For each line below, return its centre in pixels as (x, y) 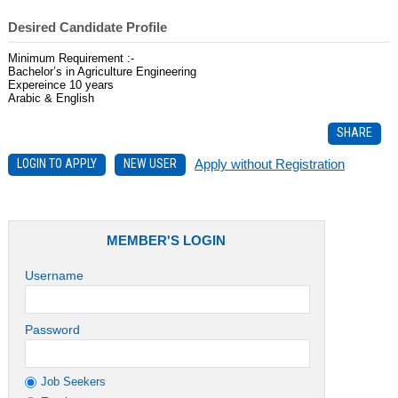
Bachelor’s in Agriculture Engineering (102, 71)
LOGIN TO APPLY (56, 163)
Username (54, 275)
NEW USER (150, 163)
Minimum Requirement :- (71, 58)
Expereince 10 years (60, 84)
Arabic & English (51, 98)
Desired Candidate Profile (87, 27)
